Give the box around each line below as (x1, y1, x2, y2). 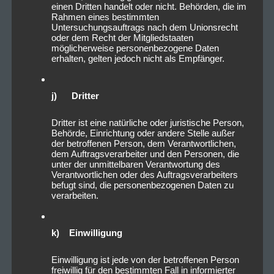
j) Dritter (51, 90, 99, 101)
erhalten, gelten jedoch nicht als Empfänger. (51, 53, 224, 64)
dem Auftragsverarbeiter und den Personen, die (51, 148, 239, 159)
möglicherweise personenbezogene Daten (51, 42, 219, 53)
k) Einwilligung (51, 227, 122, 238)
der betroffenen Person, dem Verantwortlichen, (51, 138, 236, 149)
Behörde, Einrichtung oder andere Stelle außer (51, 127, 235, 138)
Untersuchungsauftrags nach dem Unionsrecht (51, 21, 238, 32)
